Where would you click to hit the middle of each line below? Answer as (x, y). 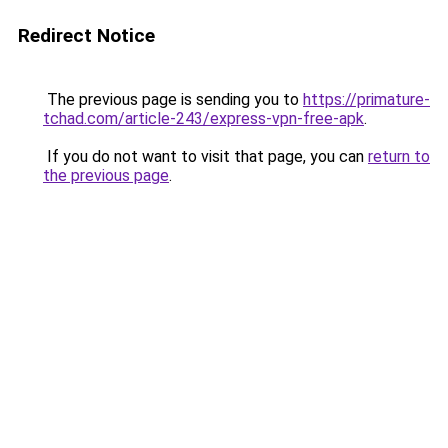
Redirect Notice (86, 35)
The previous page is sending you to (173, 99)
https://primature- (366, 99)
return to (399, 156)
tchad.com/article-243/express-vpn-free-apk (203, 118)
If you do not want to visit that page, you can (205, 156)
